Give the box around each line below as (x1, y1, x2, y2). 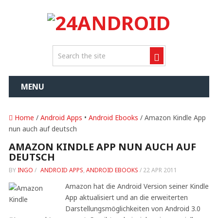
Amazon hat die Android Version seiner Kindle (65, 182, 209, 191)
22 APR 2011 (143, 166, 177, 174)
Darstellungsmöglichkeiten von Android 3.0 (65, 204, 200, 213)
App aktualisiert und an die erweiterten (65, 193, 188, 202)
